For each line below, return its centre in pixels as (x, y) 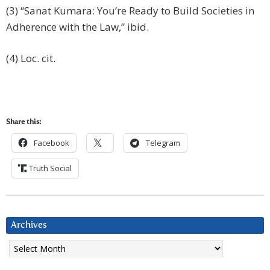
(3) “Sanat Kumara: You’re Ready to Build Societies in (130, 11)
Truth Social (50, 168)
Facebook (52, 143)
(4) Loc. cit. (31, 58)
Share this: (24, 123)
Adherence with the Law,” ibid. (77, 27)
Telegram (163, 143)
